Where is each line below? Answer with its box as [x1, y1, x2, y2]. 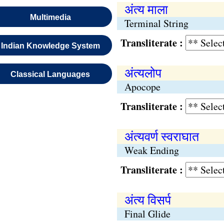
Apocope [124, 80, 160, 93]
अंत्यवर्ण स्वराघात [124, 128, 199, 144]
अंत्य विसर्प [124, 191, 171, 208]
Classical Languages [10, 70, 90, 78]
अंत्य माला [124, 1, 168, 17]
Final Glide [124, 207, 170, 220]
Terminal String [124, 16, 188, 30]
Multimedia [29, 13, 71, 21]
